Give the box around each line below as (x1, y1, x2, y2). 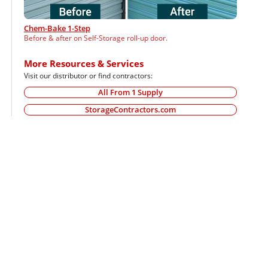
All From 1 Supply (98, 87, 163, 98)
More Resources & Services (23, 57, 144, 69)
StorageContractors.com (85, 105, 176, 115)
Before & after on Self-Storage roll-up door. (23, 32, 167, 43)
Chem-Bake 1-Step (23, 23, 90, 33)
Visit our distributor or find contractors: (23, 70, 153, 81)
